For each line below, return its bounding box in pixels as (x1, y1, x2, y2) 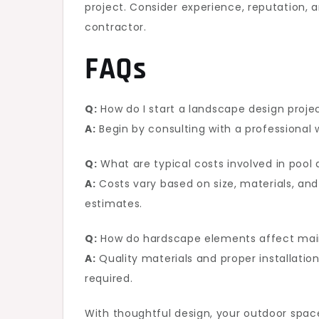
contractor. (85, 20, 147, 34)
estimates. (85, 197, 142, 211)
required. (85, 271, 133, 286)
